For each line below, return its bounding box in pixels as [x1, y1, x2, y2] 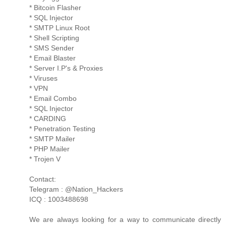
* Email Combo [29, 94, 77, 102]
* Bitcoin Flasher [29, 3, 81, 12]
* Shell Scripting [29, 33, 79, 42]
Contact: [29, 175, 56, 183]
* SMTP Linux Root [29, 23, 90, 32]
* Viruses [29, 74, 58, 82]
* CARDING [29, 114, 66, 123]
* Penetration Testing [29, 124, 95, 133]
